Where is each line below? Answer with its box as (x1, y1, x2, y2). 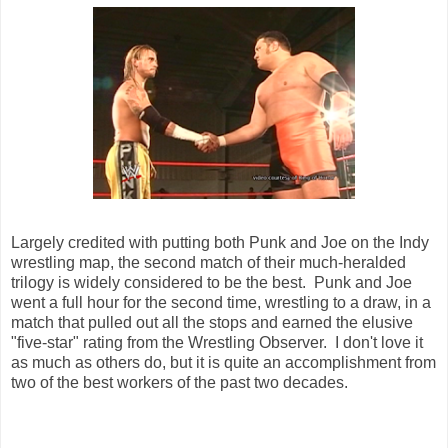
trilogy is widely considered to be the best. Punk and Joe (11, 274, 412, 292)
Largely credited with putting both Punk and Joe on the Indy (11, 234, 429, 252)
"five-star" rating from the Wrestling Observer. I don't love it (11, 334, 423, 352)
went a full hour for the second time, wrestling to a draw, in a (11, 294, 431, 312)
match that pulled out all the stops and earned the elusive (11, 314, 413, 332)
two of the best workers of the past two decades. (11, 374, 348, 392)
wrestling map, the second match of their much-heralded (11, 254, 406, 272)
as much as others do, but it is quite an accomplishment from (11, 354, 436, 372)
